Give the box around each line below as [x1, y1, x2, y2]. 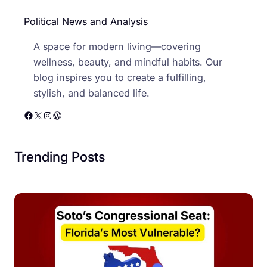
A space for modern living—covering [33, 41, 201, 53]
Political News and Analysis [24, 15, 148, 28]
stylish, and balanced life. [33, 87, 150, 100]
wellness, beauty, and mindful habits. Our [33, 56, 222, 69]
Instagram [42, 108, 51, 121]
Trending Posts [14, 148, 105, 165]
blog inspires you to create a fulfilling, [33, 72, 206, 84]
